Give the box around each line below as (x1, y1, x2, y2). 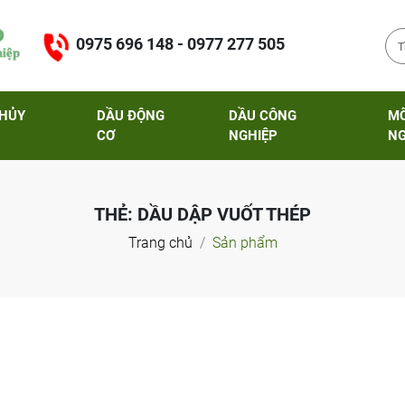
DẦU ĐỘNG (96, 108, 165, 124)
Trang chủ (127, 234, 193, 251)
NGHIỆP (229, 127, 278, 144)
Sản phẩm (212, 234, 278, 251)
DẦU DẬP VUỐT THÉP (137, 203, 311, 225)
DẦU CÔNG (229, 108, 297, 124)
